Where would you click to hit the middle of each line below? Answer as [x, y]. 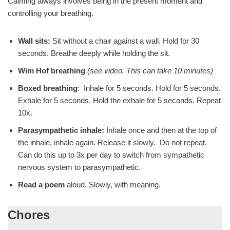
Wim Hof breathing [52, 71]
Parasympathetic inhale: [61, 130]
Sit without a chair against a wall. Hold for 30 [125, 41]
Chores [29, 215]
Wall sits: [34, 41]
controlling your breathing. [51, 13]
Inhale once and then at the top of [160, 130]
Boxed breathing [48, 88]
